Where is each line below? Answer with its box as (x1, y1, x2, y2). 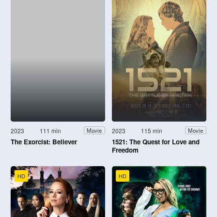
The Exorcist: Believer (11, 137, 77, 146)
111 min (40, 126, 62, 135)
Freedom (112, 145, 139, 155)
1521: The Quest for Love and (112, 137, 200, 146)
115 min (141, 126, 163, 135)
